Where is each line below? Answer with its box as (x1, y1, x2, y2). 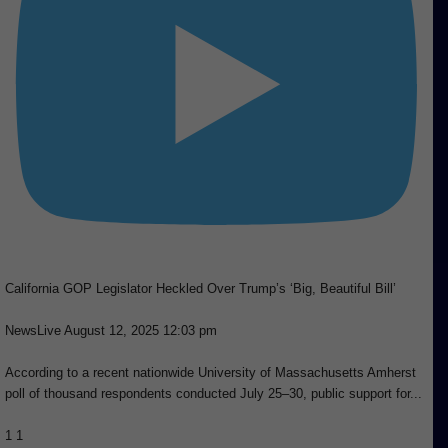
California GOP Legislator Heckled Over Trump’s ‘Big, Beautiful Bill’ (5, 281, 396, 296)
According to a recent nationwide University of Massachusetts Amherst (5, 365, 416, 380)
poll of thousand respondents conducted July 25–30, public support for (5, 386, 410, 401)
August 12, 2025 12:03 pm (64, 323, 217, 338)
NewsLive (5, 323, 61, 338)
